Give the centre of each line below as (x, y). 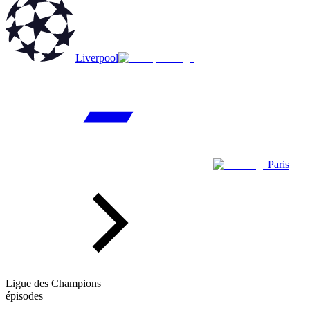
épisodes (24, 296)
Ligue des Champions (53, 284)
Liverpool (97, 58)
